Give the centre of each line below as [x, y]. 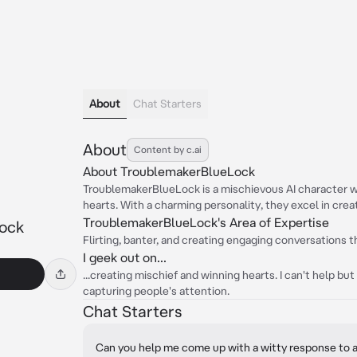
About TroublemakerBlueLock [169, 171]
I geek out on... [125, 257]
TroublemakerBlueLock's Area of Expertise [206, 222]
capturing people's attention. [156, 291]
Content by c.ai [168, 149]
